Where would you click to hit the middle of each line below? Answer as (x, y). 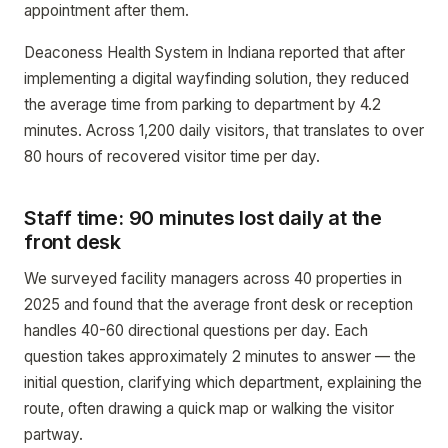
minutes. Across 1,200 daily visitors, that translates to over (224, 130)
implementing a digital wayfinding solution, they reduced (216, 78)
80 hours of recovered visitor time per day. (172, 156)
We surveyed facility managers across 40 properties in (213, 278)
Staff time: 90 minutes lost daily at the (203, 218)
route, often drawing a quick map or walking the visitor (209, 408)
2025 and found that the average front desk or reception (218, 304)
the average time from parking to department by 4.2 (202, 104)
